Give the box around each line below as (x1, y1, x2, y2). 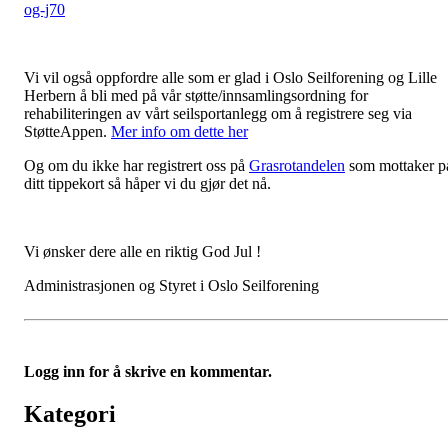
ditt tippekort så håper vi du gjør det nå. (24, 174, 271, 192)
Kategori (24, 400, 116, 427)
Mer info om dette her (111, 122, 248, 140)
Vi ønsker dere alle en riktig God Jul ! (24, 242, 261, 260)
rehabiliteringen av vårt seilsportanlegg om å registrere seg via (24, 104, 412, 122)
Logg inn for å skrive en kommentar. (24, 362, 272, 380)
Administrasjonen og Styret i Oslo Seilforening (24, 276, 319, 294)
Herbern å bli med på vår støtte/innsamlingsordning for (24, 86, 368, 104)
